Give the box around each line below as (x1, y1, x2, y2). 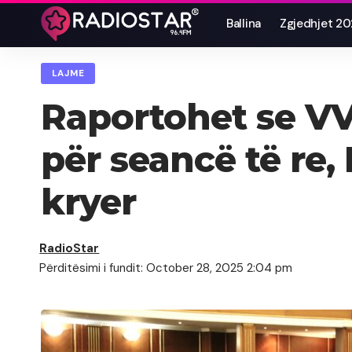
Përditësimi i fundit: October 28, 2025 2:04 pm (39, 260, 293, 277)
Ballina (226, 16, 261, 31)
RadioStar (39, 240, 100, 257)
